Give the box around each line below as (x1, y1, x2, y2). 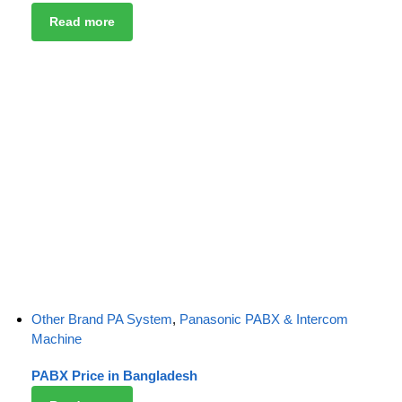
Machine (31, 330, 82, 346)
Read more (48, 14, 115, 30)
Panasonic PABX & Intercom (179, 310, 348, 327)
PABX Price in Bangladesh (31, 368, 197, 384)
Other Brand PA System (31, 310, 172, 327)
